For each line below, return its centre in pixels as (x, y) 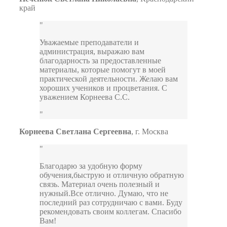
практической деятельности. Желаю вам (109, 79)
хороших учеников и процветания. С (103, 88)
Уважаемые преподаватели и (89, 43)
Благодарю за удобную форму (91, 166)
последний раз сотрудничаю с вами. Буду (111, 203)
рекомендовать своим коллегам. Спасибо (110, 212)
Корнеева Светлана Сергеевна (75, 132)
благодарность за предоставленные (100, 61)
